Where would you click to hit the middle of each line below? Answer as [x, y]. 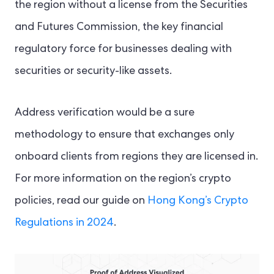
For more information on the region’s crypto [123, 180]
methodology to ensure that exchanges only [124, 135]
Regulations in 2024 [64, 224]
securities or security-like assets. [93, 72]
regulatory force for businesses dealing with [123, 50]
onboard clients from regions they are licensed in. [136, 157]
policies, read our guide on [81, 202]
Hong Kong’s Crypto [198, 202]
